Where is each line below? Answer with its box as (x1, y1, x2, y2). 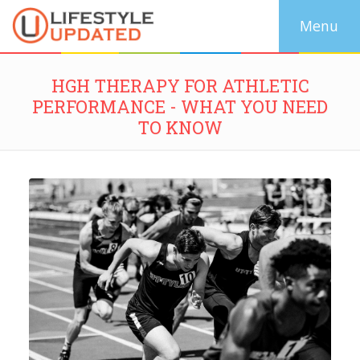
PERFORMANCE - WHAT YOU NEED (32, 95, 328, 119)
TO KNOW (137, 116, 223, 140)
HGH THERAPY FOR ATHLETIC (51, 74, 309, 98)
